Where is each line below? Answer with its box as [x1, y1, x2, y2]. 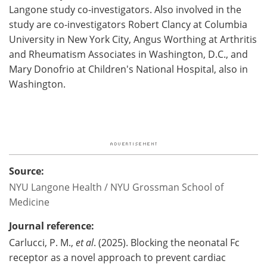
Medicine [9, 195, 49, 209]
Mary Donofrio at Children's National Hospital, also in [9, 62, 248, 76]
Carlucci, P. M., [9, 235, 76, 249]
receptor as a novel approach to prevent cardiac [9, 250, 226, 264]
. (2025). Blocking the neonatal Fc [94, 235, 240, 249]
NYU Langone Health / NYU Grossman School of [9, 180, 223, 194]
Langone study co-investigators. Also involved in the [9, 2, 241, 16]
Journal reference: [9, 219, 94, 232]
